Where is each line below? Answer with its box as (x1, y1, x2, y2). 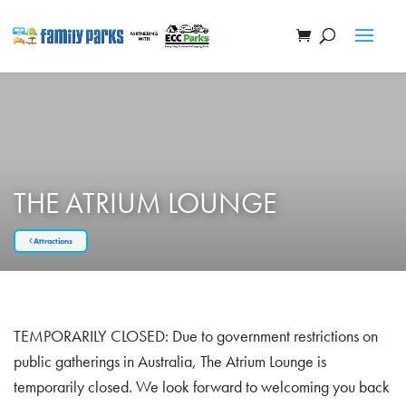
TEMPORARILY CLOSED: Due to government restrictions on (14, 326, 378, 346)
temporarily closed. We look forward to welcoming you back (14, 377, 390, 397)
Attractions (32, 236, 72, 246)
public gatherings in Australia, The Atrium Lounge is (14, 352, 326, 372)
